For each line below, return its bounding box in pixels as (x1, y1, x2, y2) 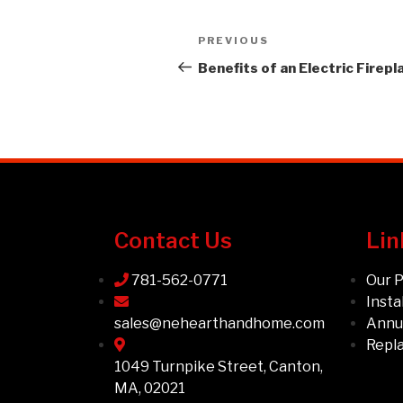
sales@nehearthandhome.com (114, 314, 325, 332)
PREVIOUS (198, 33, 269, 47)
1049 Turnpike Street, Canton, (114, 357, 323, 375)
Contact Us (114, 227, 232, 254)
